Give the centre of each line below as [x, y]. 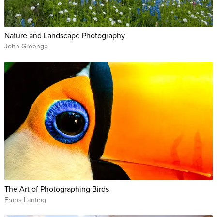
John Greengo [26, 46]
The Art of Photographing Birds [56, 189]
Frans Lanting [25, 199]
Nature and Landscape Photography [64, 36]
